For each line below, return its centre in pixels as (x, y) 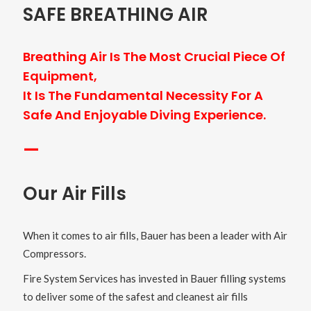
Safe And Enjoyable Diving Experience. (144, 115)
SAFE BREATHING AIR (115, 15)
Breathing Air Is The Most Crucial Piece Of (154, 57)
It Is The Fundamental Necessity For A (143, 96)
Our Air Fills (74, 194)
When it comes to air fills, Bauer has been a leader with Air (155, 236)
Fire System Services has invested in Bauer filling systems (154, 279)
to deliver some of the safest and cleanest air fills (135, 297)
